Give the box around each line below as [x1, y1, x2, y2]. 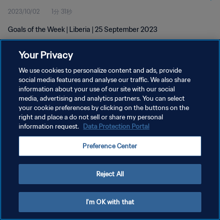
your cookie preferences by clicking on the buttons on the [19, 104, 190, 112]
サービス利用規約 [8, 113, 55, 120]
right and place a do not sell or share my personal [19, 113, 164, 121]
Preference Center [82, 142, 137, 150]
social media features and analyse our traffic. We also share [19, 76, 191, 84]
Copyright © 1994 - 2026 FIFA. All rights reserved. [8, 145, 119, 152]
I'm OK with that [85, 198, 135, 206]
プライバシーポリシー [8, 96, 67, 103]
